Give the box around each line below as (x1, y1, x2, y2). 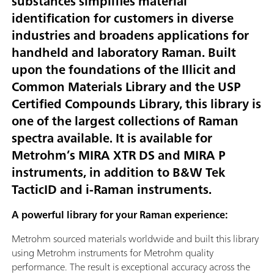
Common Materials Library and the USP (12, 76, 240, 98)
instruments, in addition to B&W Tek (12, 161, 225, 183)
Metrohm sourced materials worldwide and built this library (12, 230, 259, 248)
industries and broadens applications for (12, 24, 249, 46)
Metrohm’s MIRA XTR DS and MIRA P (12, 144, 225, 166)
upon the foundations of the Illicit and (12, 59, 236, 81)
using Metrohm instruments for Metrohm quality (12, 244, 213, 262)
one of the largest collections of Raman (12, 110, 239, 132)
